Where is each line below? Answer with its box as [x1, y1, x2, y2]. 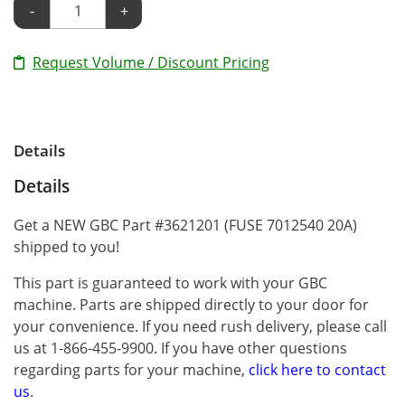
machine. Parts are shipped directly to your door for [14, 294, 369, 315]
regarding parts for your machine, [14, 359, 249, 380]
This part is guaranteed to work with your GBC [14, 272, 327, 293]
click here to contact [249, 359, 386, 380]
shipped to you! [14, 236, 119, 257]
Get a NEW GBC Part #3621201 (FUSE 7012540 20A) [14, 214, 357, 235]
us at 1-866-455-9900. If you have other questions [14, 337, 347, 358]
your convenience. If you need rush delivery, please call [14, 316, 387, 336]
